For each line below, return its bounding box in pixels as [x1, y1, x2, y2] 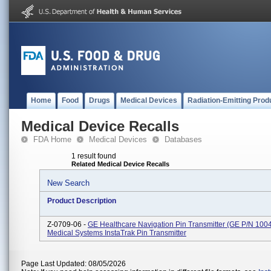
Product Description [47, 197, 116, 205]
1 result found [71, 152, 116, 160]
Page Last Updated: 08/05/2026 [21, 260, 126, 268]
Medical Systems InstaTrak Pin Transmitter [47, 229, 186, 237]
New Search [47, 178, 90, 188]
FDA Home [33, 135, 71, 144]
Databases [165, 135, 202, 144]
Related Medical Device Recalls [71, 160, 169, 168]
